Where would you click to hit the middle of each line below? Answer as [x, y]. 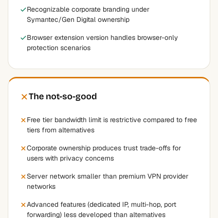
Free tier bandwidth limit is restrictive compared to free [112, 120]
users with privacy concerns [70, 158]
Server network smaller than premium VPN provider [108, 176]
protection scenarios [59, 48]
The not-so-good [63, 96]
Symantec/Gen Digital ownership [78, 19]
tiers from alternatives [61, 130]
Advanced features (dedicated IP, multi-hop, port [101, 204]
